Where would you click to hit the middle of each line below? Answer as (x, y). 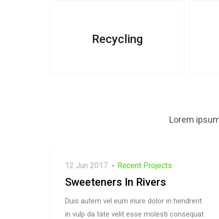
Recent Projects (145, 165)
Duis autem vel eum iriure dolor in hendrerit (133, 201)
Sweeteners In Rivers (116, 182)
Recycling (117, 39)
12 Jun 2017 (86, 165)
